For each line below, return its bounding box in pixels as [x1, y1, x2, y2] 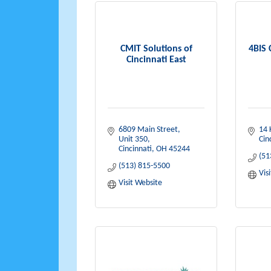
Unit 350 [118, 135, 148, 144]
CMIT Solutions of [120, 44, 192, 54]
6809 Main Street [118, 125, 178, 134]
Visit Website [118, 178, 162, 188]
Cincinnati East [126, 54, 186, 65]
